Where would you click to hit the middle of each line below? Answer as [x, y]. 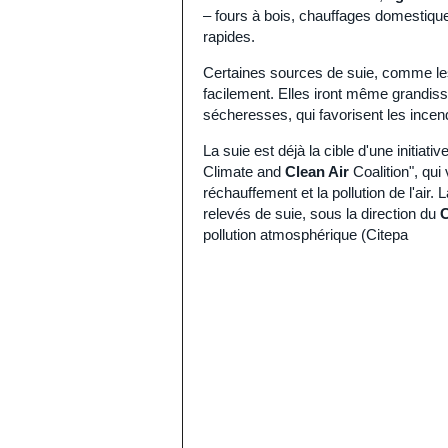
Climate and [244, 171]
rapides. [229, 36]
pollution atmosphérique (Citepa [305, 234]
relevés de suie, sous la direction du [321, 213]
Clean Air [317, 171]
